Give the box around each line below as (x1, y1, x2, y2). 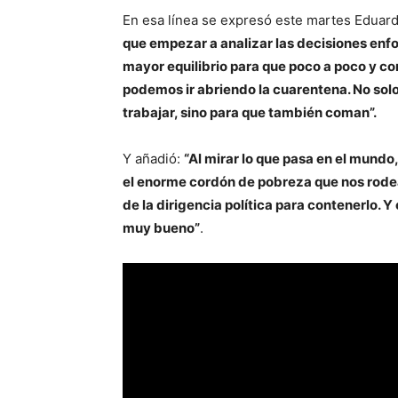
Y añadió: (123, 149, 184, 167)
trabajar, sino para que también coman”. (123, 103, 377, 121)
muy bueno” (123, 219, 200, 236)
